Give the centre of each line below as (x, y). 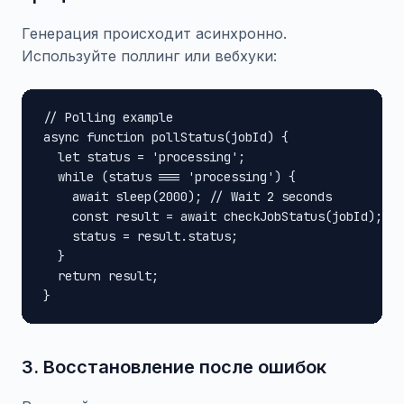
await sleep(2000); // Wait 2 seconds (188, 197)
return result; (101, 276)
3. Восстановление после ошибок (174, 367)
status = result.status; (141, 236)
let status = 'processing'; (144, 157)
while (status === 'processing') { (170, 177)
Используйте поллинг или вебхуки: (149, 56)
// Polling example (108, 117)
